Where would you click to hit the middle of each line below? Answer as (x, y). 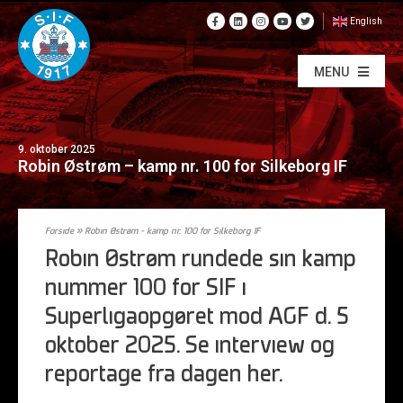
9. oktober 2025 (57, 149)
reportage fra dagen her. (164, 376)
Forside (59, 232)
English (366, 22)
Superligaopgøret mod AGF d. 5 (197, 318)
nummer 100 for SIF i (146, 289)
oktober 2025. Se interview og (190, 347)
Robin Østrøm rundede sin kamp (201, 260)
